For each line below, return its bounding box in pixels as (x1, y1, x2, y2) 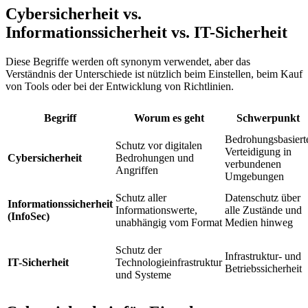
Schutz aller (115, 191, 166, 203)
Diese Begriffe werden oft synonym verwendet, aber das (5, 55, 250, 67)
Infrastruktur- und (225, 250, 301, 262)
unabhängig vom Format (115, 216, 222, 228)
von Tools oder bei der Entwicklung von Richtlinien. (5, 80, 234, 92)
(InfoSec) (8, 210, 49, 222)
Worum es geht (133, 111, 204, 124)
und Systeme (115, 268, 171, 280)
